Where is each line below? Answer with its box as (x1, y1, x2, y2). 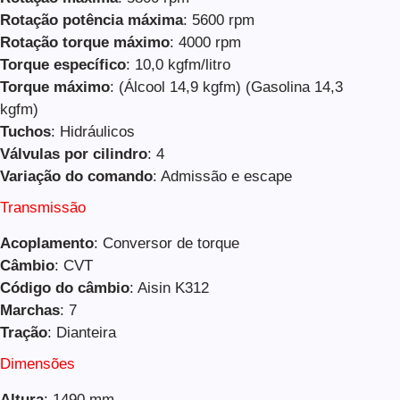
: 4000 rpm (170, 33, 241, 51)
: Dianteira (47, 323, 116, 341)
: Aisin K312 (129, 279, 209, 296)
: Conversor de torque (94, 234, 239, 252)
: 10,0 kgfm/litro (126, 55, 230, 73)
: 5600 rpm (183, 11, 254, 29)
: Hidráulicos (51, 122, 135, 140)
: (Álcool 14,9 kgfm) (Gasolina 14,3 (110, 78, 343, 96)
